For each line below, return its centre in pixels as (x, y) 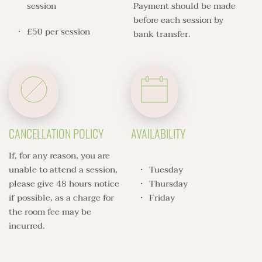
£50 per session (60, 31)
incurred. (28, 225)
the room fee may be (50, 211)
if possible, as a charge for (61, 197)
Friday (163, 197)
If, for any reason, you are (59, 155)
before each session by (179, 20)
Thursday (168, 183)
